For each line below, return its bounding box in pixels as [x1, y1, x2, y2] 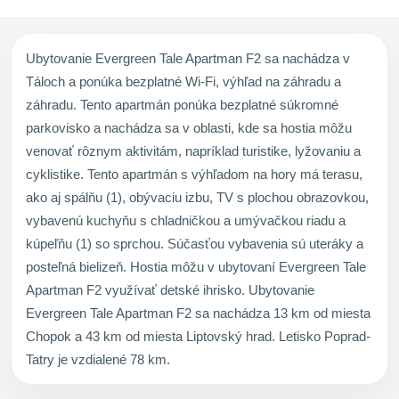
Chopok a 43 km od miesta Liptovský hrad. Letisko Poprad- [26, 328, 370, 344]
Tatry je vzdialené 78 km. [26, 351, 170, 367]
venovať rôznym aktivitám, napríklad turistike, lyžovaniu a [26, 142, 361, 159]
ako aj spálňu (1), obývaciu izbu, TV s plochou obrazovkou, [26, 189, 369, 205]
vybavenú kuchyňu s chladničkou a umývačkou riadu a [26, 212, 346, 228]
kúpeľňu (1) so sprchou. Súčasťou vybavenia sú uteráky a [26, 235, 363, 251]
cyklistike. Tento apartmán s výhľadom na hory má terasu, [26, 166, 362, 182]
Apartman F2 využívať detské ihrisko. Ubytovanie [26, 281, 314, 297]
